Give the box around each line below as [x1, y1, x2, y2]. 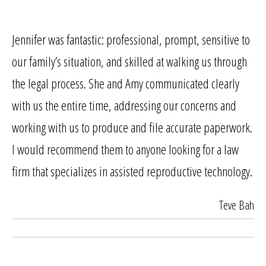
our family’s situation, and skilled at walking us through [12, 52, 247, 70]
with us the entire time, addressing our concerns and [12, 96, 236, 114]
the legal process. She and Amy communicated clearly [12, 74, 239, 92]
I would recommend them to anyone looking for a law [12, 140, 239, 158]
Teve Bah [219, 197, 254, 213]
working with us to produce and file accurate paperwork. [12, 118, 252, 136]
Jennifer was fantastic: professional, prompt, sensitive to [12, 30, 250, 48]
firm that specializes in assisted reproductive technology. [12, 162, 252, 180]
